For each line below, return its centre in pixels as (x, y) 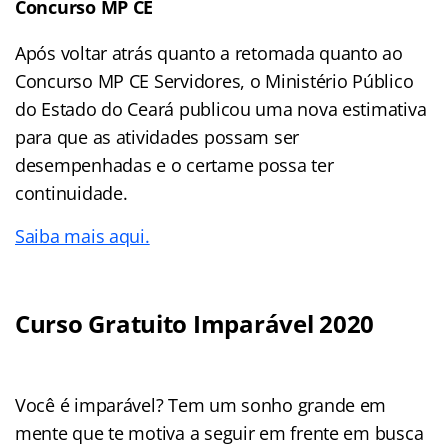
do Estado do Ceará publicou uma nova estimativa (221, 108)
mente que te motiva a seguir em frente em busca (219, 432)
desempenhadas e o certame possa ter (174, 164)
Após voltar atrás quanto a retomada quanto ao (209, 52)
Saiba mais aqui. (82, 235)
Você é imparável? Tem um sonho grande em (201, 404)
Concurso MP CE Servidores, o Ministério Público (214, 80)
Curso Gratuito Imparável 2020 (195, 323)
